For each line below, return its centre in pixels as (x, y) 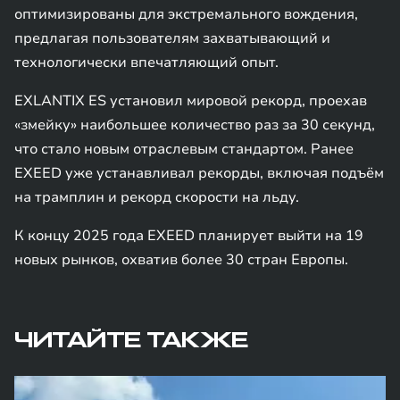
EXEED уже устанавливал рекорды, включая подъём (199, 173)
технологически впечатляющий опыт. (146, 62)
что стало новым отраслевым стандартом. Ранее (184, 149)
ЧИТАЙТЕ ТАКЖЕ (131, 340)
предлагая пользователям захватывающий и (172, 38)
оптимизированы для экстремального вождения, (186, 14)
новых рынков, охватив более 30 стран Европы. (181, 260)
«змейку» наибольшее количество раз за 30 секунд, (195, 125)
